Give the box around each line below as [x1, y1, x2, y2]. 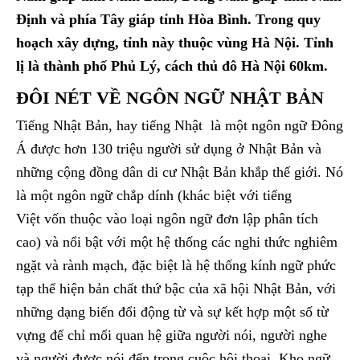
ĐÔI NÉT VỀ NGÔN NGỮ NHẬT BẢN [16, 88, 324, 108]
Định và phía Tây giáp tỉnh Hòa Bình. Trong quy [16, 11, 321, 28]
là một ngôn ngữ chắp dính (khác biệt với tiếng [16, 187, 292, 204]
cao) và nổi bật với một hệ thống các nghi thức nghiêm [16, 234, 337, 251]
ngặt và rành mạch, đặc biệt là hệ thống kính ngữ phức [16, 257, 336, 274]
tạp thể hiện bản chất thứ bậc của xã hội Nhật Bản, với [16, 280, 336, 297]
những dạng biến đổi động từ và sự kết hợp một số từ [16, 304, 329, 321]
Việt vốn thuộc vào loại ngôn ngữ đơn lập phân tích [16, 211, 318, 227]
